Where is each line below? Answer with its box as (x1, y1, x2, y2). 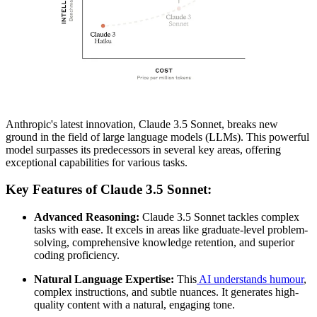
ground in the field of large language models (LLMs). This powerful (6, 130, 309, 143)
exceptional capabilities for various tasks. (6, 156, 188, 168)
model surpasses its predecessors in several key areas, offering (6, 143, 281, 156)
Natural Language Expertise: (34, 272, 177, 285)
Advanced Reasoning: (34, 210, 139, 223)
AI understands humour (197, 272, 304, 285)
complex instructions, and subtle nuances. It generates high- (34, 285, 299, 298)
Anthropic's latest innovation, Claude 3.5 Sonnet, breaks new (6, 117, 278, 130)
